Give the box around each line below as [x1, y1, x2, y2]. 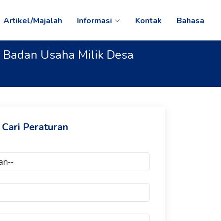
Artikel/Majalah [3, 15, 63, 26]
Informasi [77, 15, 112, 26]
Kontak [135, 15, 162, 26]
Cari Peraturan [2, 120, 68, 134]
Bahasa [177, 15, 205, 26]
